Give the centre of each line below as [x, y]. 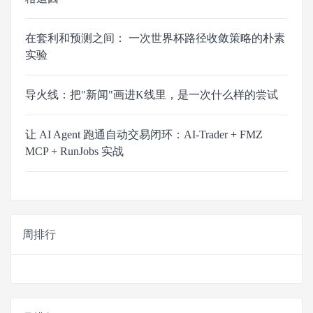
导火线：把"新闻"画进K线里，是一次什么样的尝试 [152, 94]
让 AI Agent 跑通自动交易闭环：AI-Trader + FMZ [144, 134]
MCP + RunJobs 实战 [74, 151]
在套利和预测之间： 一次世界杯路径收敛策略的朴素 [155, 38]
